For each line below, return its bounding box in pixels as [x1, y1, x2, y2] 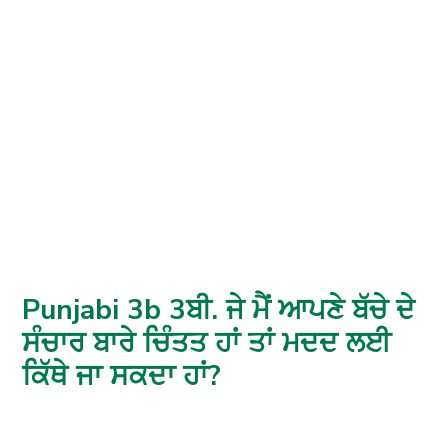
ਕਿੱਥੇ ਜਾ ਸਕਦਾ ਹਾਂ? [22, 357, 222, 396]
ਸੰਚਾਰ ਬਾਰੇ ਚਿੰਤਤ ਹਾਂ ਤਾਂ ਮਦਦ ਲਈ [22, 324, 392, 363]
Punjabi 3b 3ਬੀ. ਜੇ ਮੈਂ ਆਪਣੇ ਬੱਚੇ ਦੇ [22, 291, 416, 330]
